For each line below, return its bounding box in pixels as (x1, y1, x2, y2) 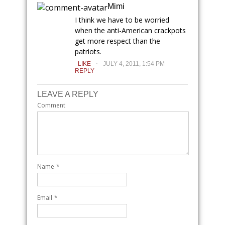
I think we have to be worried (75, 15, 169, 25)
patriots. (75, 47, 101, 56)
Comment (37, 101, 65, 109)
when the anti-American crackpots (75, 26, 186, 35)
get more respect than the (75, 36, 160, 46)
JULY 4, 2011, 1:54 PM (103, 60, 165, 67)
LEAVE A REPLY (37, 90, 98, 98)
